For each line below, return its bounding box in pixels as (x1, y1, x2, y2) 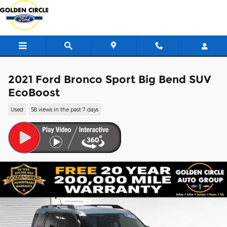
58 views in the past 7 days (30, 106, 98, 113)
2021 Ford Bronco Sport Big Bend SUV (8, 73, 211, 86)
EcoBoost (8, 86, 60, 99)
